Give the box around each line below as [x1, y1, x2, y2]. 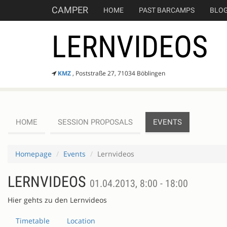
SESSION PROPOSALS [58, 118, 133, 127]
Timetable [16, 216, 50, 225]
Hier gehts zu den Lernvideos [8, 195, 107, 205]
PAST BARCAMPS [139, 6, 195, 14]
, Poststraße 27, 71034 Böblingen [72, 69, 165, 78]
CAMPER [52, 5, 88, 15]
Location [67, 216, 95, 225]
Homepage [15, 149, 52, 159]
